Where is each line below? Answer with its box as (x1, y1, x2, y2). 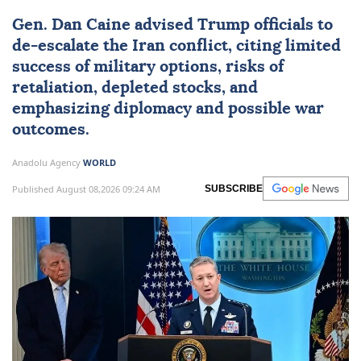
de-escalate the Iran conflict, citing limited (12, 38, 341, 55)
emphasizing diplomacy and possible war (12, 101, 324, 118)
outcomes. (12, 122, 89, 139)
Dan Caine (52, 17, 131, 34)
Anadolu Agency (12, 156, 83, 169)
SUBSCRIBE (205, 183, 263, 195)
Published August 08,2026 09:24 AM (12, 182, 160, 195)
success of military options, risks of (12, 59, 284, 76)
